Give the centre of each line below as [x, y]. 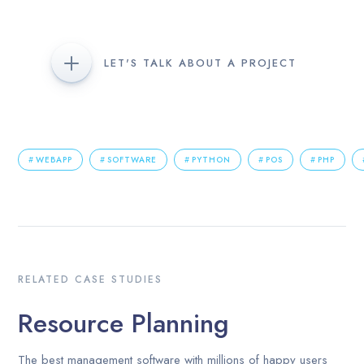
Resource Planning [124, 323]
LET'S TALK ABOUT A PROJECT [200, 63]
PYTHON [212, 159]
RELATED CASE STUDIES [91, 279]
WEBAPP [54, 159]
